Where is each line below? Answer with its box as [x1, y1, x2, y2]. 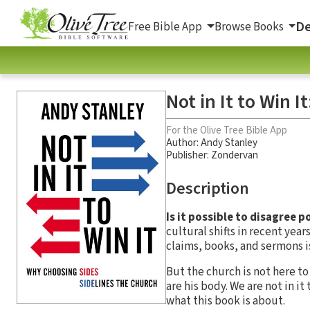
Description [166, 176, 249, 201]
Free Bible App [128, 18, 204, 35]
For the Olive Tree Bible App [166, 122, 287, 138]
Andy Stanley [201, 135, 257, 150]
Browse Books [214, 18, 286, 35]
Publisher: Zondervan [166, 147, 258, 163]
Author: [166, 135, 201, 150]
